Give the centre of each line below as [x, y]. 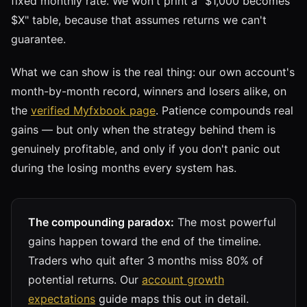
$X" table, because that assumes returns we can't [139, 20]
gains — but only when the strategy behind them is [143, 129]
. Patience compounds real [224, 110]
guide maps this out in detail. [172, 298]
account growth [183, 279]
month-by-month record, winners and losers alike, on [149, 91]
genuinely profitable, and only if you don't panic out [146, 148]
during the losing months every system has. [124, 168]
